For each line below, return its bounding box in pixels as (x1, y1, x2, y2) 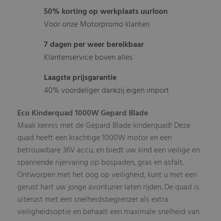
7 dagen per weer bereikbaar (44, 38, 145, 51)
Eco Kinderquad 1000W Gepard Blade (17, 107, 148, 120)
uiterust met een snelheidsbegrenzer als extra (17, 193, 169, 206)
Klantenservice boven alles (44, 51, 133, 64)
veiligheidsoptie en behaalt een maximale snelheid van (17, 205, 200, 219)
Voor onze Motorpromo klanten (44, 18, 150, 31)
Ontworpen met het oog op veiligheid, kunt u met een (17, 168, 197, 182)
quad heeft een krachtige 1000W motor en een (17, 131, 172, 145)
